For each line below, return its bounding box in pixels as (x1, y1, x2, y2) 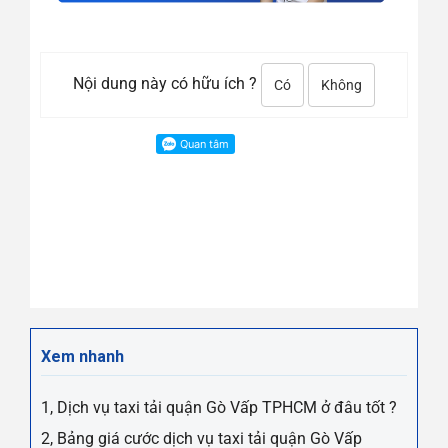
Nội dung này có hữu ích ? (73, 73, 261, 93)
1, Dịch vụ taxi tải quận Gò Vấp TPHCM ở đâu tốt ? (41, 397, 397, 417)
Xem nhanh (41, 346, 124, 366)
